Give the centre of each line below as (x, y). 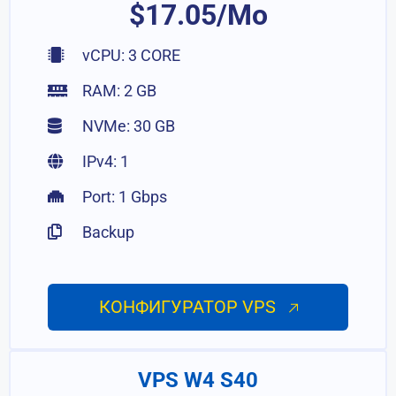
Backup (107, 232)
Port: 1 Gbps (123, 197)
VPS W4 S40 (198, 380)
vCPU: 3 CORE (130, 55)
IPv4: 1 (104, 161)
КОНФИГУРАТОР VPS (189, 307)
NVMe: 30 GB (127, 126)
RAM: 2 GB (118, 91)
